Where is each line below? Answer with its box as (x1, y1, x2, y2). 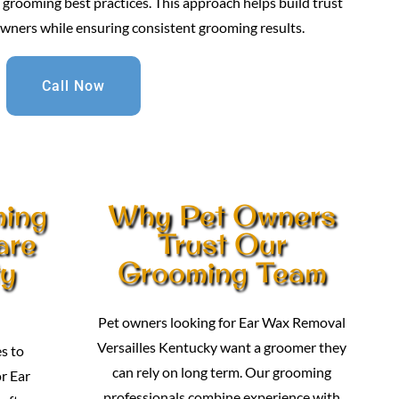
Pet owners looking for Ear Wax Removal (98, 313, 346, 330)
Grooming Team (117, 253, 327, 289)
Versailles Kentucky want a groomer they (97, 338, 347, 355)
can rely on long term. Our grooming (112, 363, 332, 380)
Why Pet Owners (108, 196, 337, 232)
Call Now (41, 77, 105, 94)
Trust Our (157, 224, 287, 261)
